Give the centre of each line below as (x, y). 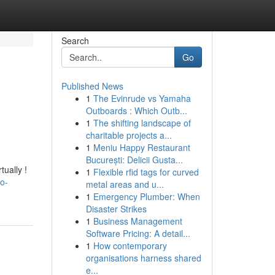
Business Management (137, 221)
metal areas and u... (125, 184)
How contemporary (130, 246)
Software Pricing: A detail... (138, 233)
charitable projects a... (129, 135)
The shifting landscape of (142, 123)
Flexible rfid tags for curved (146, 172)
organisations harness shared (143, 258)
